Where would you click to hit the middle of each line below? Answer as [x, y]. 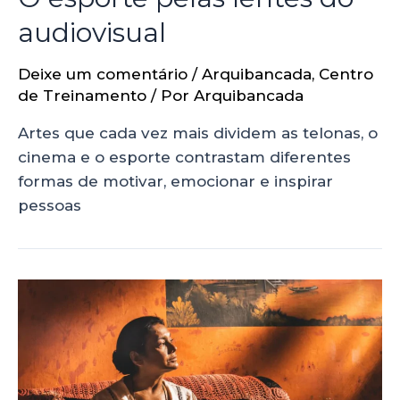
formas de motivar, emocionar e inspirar [175, 181]
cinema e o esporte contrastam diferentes [184, 157]
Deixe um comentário [103, 74]
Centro [346, 74]
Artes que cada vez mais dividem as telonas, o [198, 133]
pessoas [50, 205]
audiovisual [92, 32]
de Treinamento [82, 95]
